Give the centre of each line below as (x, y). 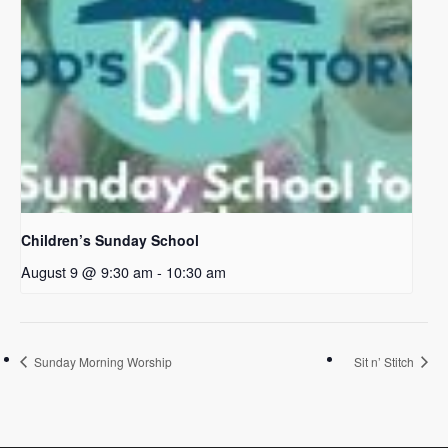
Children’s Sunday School (110, 240)
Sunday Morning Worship (101, 361)
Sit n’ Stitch (385, 361)
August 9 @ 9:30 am (87, 272)
